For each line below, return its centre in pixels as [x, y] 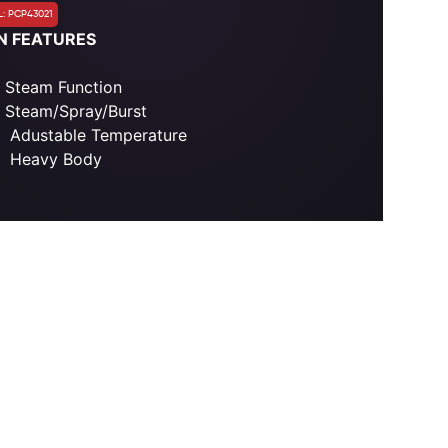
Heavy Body [54, 159]
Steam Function [64, 87]
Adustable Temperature [96, 135]
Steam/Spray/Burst [76, 111]
